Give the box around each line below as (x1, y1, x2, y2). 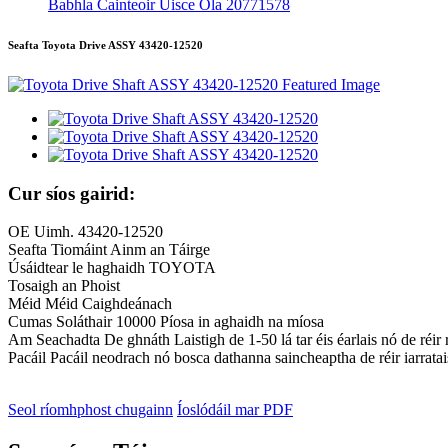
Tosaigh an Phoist (8, 277, 120, 295)
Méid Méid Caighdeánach (8, 295, 172, 313)
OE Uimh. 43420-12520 (8, 223, 163, 241)
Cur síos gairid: (8, 182, 135, 204)
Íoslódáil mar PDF (177, 401, 293, 419)
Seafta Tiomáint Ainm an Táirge (8, 241, 210, 259)
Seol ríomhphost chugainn (8, 401, 173, 419)
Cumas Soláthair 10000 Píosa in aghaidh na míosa (8, 313, 324, 331)
